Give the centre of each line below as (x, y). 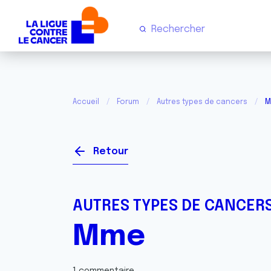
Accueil (86, 102)
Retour (111, 152)
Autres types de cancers (202, 102)
